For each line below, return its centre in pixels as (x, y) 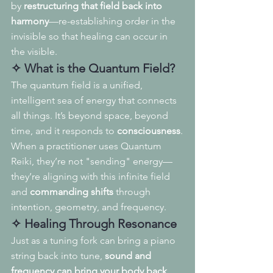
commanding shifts (72, 192)
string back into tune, (58, 256)
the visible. (34, 52)
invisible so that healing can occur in (90, 37)
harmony (30, 21)
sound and (129, 256)
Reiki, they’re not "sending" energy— (92, 161)
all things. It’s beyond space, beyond (91, 116)
